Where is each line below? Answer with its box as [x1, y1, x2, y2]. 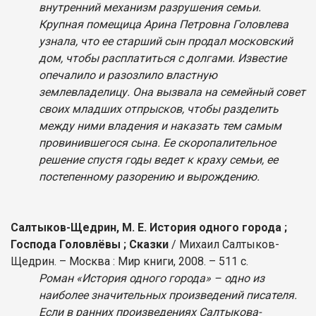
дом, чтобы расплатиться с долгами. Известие [39, 51, 286, 65]
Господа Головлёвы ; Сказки [11, 237, 169, 251]
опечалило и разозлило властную [39, 68, 217, 82]
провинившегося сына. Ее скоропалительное [39, 135, 276, 150]
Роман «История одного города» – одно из [39, 271, 265, 285]
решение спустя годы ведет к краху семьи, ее [39, 152, 278, 166]
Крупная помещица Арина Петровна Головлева [39, 17, 288, 31]
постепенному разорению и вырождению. [39, 169, 260, 183]
